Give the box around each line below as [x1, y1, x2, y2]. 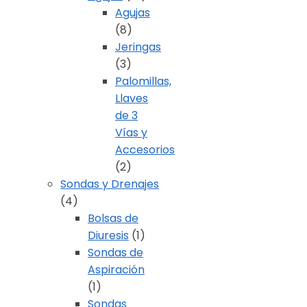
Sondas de [88, 245, 143, 261]
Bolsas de [88, 210, 138, 227]
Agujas [115, 5, 150, 21]
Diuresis [88, 228, 129, 244]
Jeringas [115, 39, 161, 56]
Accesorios [115, 142, 175, 158]
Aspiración [88, 262, 145, 278]
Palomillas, [115, 73, 171, 90]
